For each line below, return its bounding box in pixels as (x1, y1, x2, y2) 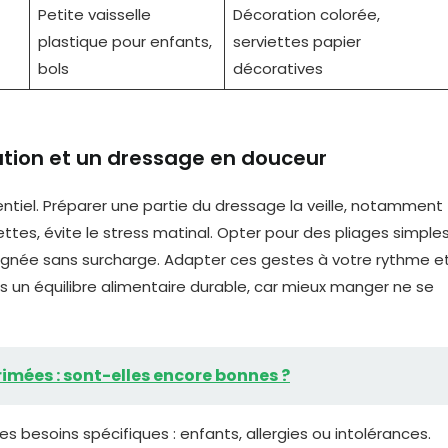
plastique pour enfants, (37, 31, 212, 52)
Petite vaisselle (37, 4, 151, 25)
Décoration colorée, (232, 4, 380, 25)
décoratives (232, 58, 323, 79)
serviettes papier (232, 31, 361, 52)
